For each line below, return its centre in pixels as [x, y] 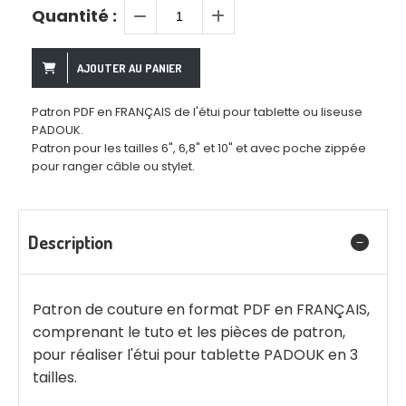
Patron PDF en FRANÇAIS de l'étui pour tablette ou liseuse [197, 112]
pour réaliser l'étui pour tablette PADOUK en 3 [195, 355]
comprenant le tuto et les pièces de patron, [189, 333]
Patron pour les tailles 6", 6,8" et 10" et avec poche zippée [199, 149]
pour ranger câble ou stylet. [113, 167]
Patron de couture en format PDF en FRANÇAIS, [201, 310]
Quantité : [74, 16]
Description [70, 242]
